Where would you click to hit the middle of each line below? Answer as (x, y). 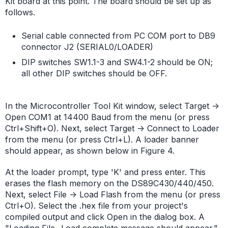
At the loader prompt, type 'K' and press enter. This (105, 172)
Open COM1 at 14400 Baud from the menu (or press (107, 117)
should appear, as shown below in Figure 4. (90, 151)
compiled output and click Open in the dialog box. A (105, 217)
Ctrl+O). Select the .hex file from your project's (96, 206)
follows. (20, 12)
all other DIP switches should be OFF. (94, 74)
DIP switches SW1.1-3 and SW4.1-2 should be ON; (117, 62)
